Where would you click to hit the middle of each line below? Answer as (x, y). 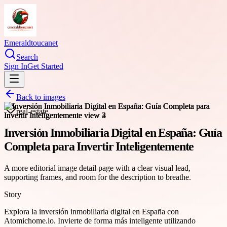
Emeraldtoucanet (31, 43)
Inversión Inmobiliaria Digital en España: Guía (113, 133)
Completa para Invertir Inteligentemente (99, 146)
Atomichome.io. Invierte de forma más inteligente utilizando (100, 220)
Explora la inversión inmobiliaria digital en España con (91, 211)
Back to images (41, 97)
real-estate (32, 111)
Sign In (16, 66)
